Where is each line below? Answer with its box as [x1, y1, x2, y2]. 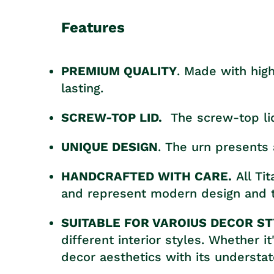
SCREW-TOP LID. [61, 110, 162, 125]
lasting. [61, 81, 103, 96]
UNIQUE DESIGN [61, 139, 158, 155]
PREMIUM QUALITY [61, 64, 177, 79]
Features [61, 19, 125, 37]
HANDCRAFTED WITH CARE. [61, 169, 232, 184]
